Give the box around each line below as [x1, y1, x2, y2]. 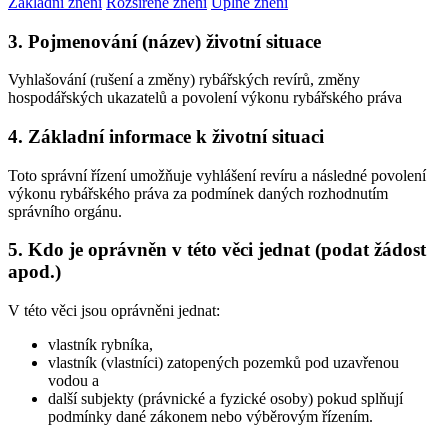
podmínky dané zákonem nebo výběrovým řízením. [48, 408, 373, 426]
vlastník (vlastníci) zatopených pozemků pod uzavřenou [48, 354, 399, 372]
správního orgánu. [8, 202, 122, 220]
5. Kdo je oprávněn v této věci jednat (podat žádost [8, 239, 426, 261]
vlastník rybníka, [48, 336, 153, 354]
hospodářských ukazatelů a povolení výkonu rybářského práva [8, 89, 402, 107]
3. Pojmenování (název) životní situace [8, 30, 321, 52]
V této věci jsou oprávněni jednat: [8, 302, 220, 320]
